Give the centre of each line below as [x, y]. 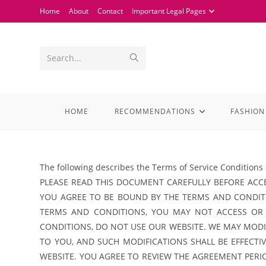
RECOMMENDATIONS [155, 111]
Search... [64, 58]
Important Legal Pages [169, 11]
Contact [110, 11]
